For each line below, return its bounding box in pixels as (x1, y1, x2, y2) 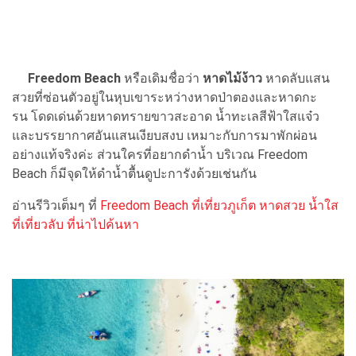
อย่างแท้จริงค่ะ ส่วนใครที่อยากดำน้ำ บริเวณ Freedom (12, 146, 308, 162)
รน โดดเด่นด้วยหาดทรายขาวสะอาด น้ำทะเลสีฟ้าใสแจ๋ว (12, 108, 319, 124)
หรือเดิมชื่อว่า (121, 70, 203, 86)
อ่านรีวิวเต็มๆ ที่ (12, 197, 100, 213)
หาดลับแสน (262, 70, 330, 86)
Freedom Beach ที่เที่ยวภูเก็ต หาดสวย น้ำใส (100, 197, 339, 213)
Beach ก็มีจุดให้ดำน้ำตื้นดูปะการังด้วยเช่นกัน (12, 165, 257, 181)
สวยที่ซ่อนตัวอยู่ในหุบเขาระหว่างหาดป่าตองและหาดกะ (12, 89, 317, 105)
